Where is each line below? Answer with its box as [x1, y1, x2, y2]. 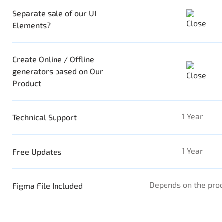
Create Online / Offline [12, 55, 94, 64]
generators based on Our [12, 66, 103, 76]
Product [12, 78, 41, 88]
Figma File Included [12, 181, 83, 191]
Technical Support [12, 112, 77, 122]
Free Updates [12, 147, 61, 157]
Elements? [12, 20, 51, 30]
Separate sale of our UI [12, 8, 96, 18]
